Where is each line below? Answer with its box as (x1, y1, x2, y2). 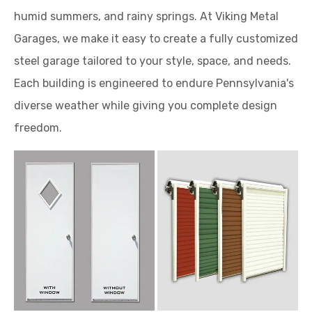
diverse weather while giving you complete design (14, 99, 277, 113)
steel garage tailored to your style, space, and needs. (14, 54, 291, 68)
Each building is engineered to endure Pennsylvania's (14, 77, 294, 91)
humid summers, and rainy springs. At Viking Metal (14, 10, 279, 24)
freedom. (14, 121, 62, 135)
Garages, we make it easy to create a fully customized (14, 32, 298, 46)
